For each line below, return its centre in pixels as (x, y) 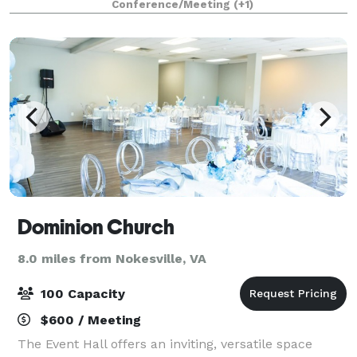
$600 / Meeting (89, 320)
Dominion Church (96, 227)
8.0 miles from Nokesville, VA (112, 258)
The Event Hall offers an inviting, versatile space (165, 343)
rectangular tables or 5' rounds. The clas (144, 18)
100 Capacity (81, 293)
